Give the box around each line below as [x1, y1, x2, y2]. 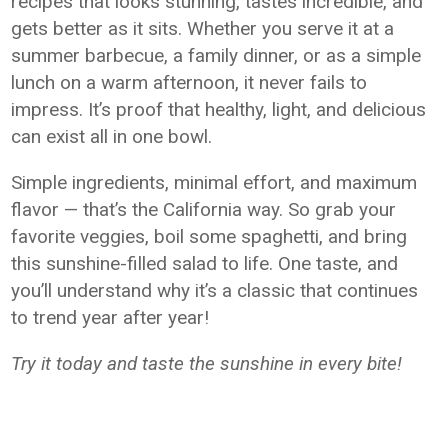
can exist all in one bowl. [11, 125, 213, 148]
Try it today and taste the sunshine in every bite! [11, 352, 408, 375]
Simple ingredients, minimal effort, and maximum [11, 171, 418, 194]
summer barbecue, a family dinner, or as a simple [11, 44, 422, 67]
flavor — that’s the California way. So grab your [11, 198, 397, 221]
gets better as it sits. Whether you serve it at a [11, 17, 395, 40]
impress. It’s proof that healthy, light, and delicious [11, 98, 427, 121]
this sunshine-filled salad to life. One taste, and [11, 252, 399, 275]
